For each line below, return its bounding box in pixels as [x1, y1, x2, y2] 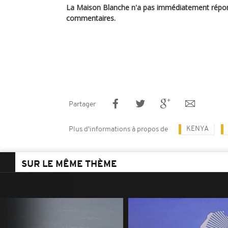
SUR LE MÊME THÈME [21, 160, 117, 169]
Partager [69, 101, 96, 108]
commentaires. [66, 13, 116, 23]
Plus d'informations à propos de [69, 126, 168, 133]
